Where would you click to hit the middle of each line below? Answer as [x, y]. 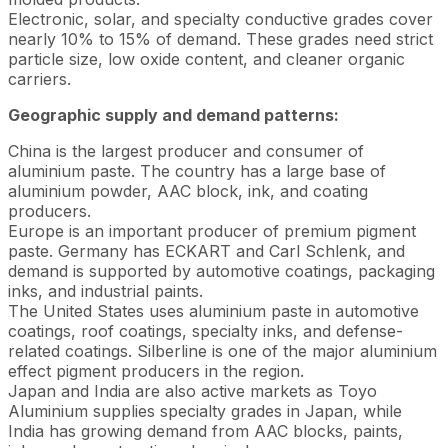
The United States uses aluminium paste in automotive [213, 311]
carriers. [39, 79]
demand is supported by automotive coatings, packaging [221, 271]
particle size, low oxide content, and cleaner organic [206, 59]
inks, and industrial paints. [105, 291]
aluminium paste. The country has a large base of [197, 171]
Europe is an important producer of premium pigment [212, 231]
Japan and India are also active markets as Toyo [192, 391]
